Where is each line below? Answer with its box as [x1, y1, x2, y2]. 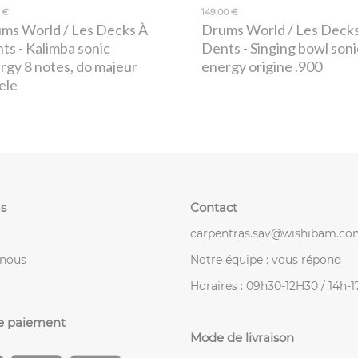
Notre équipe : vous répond [190, 252, 341, 267]
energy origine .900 [201, 58, 322, 76]
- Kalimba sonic [15, 39, 110, 58]
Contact [190, 199, 237, 215]
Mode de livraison [190, 329, 294, 345]
